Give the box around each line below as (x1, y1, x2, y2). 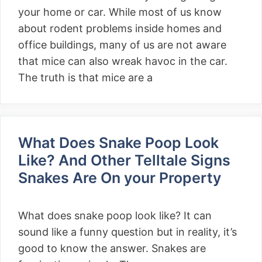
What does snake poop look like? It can (18, 209, 212, 222)
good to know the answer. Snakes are (18, 242, 206, 254)
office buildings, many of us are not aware (18, 39, 226, 51)
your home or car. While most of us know (18, 6, 222, 18)
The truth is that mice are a (18, 71, 153, 84)
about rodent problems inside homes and (18, 22, 222, 35)
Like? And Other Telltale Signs (18, 151, 230, 169)
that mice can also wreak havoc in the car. (18, 55, 227, 67)
